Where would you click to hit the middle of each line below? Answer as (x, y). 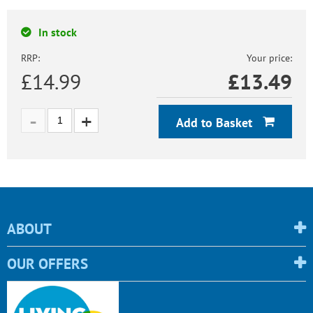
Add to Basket (216, 122)
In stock (58, 32)
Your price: (269, 58)
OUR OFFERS (48, 263)
